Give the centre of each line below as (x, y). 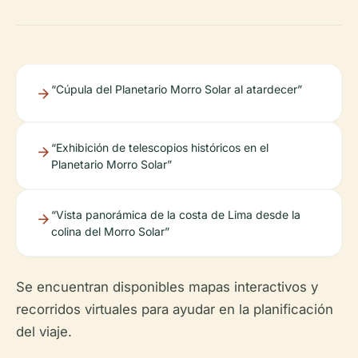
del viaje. (44, 332)
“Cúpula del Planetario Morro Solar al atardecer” (177, 89)
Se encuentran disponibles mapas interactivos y (167, 287)
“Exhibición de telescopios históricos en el (160, 148)
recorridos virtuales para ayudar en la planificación (175, 310)
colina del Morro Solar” (110, 232)
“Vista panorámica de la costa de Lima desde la (176, 215)
